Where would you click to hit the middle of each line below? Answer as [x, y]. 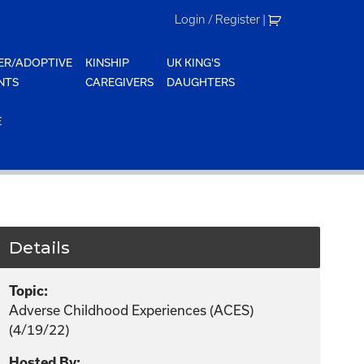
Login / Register [218, 19]
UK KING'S [194, 63]
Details [40, 247]
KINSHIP [108, 63]
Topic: [29, 291]
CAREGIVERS [120, 82]
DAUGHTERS [201, 82]
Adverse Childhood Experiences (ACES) [132, 310]
